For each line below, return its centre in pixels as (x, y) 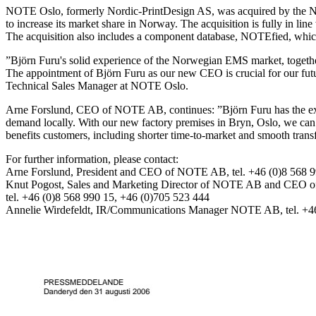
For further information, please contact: (92, 159)
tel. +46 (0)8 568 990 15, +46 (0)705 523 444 (108, 197)
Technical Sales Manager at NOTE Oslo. (97, 85)
